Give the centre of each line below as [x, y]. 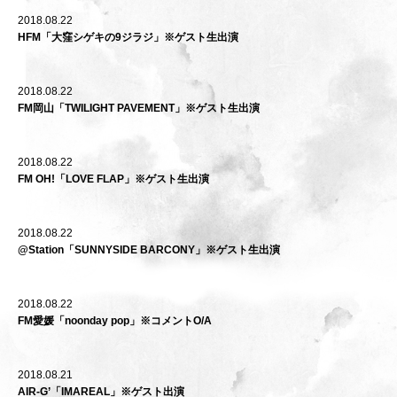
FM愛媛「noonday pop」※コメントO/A [115, 321]
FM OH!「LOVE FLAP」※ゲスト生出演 [113, 179]
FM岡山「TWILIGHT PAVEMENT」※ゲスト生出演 [139, 108]
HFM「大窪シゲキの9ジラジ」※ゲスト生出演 [128, 37]
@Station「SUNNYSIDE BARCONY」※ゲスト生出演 [149, 250]
